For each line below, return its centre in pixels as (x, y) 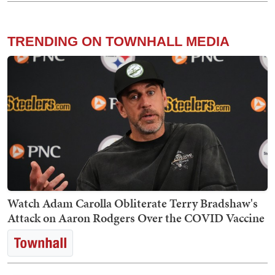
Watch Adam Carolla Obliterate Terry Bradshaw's (133, 203)
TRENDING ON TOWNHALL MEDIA (118, 42)
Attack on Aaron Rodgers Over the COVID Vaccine (136, 218)
